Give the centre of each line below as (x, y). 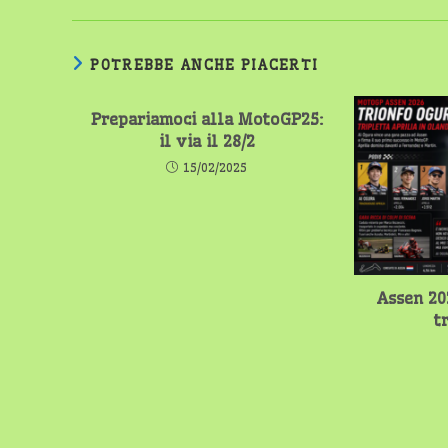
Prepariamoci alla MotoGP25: (206, 118)
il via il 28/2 (206, 140)
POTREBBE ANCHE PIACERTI (204, 64)
